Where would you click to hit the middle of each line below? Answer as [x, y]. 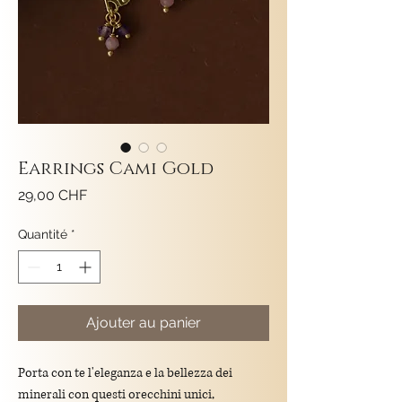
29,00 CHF [52, 196]
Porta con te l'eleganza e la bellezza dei [125, 373]
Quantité [43, 235]
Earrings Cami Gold [116, 169]
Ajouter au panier [144, 323]
